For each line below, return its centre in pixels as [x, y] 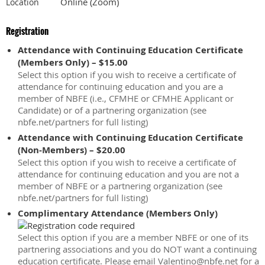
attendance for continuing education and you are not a [128, 174]
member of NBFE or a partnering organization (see [120, 186]
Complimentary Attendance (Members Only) [118, 213]
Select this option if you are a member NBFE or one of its [133, 237]
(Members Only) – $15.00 [73, 62]
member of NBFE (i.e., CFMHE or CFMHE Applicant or [126, 98]
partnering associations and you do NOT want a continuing [137, 249]
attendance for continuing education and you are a [120, 86]
